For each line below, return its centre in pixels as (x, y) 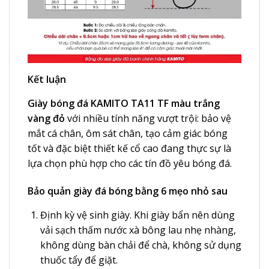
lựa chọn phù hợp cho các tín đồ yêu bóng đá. (130, 163)
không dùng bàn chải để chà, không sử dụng (141, 245)
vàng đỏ (46, 118)
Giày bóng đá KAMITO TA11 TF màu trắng (124, 103)
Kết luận (47, 79)
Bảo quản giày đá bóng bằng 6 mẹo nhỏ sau (128, 191)
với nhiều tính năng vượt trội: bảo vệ (148, 118)
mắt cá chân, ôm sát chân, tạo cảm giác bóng (128, 133)
